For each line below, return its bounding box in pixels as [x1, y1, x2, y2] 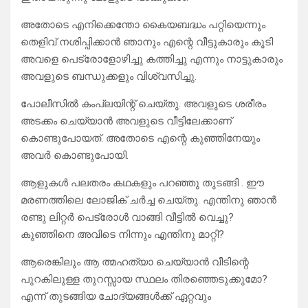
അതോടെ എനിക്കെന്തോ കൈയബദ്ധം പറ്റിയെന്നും [21, 19, 265, 32]
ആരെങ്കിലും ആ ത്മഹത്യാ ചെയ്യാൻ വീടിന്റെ [21, 256, 249, 269]
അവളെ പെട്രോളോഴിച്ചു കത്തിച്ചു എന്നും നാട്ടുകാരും [21, 53, 283, 66]
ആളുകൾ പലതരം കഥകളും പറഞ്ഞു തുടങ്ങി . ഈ [21, 177, 264, 190]
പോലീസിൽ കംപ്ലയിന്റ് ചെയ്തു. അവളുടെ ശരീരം [21, 98, 266, 111]
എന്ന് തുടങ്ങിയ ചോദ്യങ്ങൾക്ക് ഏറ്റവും [21, 290, 211, 303]
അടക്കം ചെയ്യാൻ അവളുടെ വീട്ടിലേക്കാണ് [21, 115, 232, 128]
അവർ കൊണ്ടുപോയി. [21, 149, 129, 162]
